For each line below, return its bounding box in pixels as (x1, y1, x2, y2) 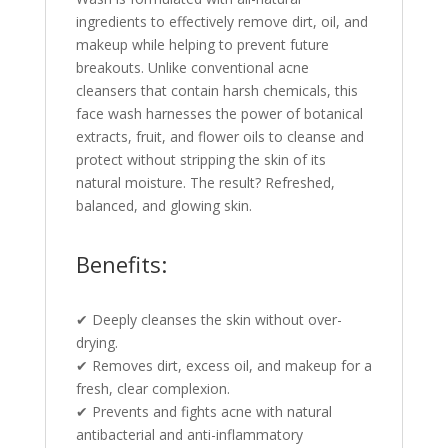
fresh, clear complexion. (75, 379, 230, 398)
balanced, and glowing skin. (75, 196, 252, 215)
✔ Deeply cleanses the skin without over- (75, 310, 342, 329)
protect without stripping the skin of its (75, 150, 326, 169)
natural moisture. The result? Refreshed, (75, 173, 335, 192)
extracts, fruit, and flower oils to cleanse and (75, 127, 364, 146)
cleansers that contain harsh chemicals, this (75, 81, 358, 100)
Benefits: (75, 249, 167, 279)
